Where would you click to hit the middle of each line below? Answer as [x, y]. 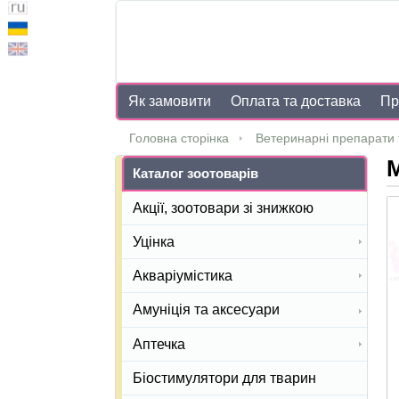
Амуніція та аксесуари [206, 310]
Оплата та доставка [296, 101]
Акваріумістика [183, 276]
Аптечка [159, 344]
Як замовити [170, 101]
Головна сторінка [179, 138]
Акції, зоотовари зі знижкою [223, 208]
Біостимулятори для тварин [224, 378]
